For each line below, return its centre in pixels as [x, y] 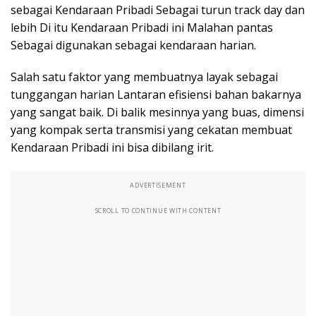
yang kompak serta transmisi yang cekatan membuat [151, 130]
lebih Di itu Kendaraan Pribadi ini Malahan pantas [142, 28]
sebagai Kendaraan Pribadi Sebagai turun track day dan [158, 10]
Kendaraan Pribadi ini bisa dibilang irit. [112, 148]
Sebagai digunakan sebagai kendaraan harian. [133, 45]
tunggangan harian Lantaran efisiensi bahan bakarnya [156, 95]
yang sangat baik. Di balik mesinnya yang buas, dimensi [157, 113]
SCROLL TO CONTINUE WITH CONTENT [158, 211]
